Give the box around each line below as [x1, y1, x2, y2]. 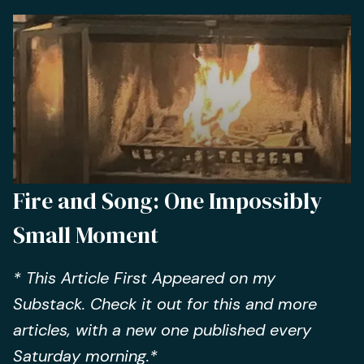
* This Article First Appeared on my [13, 267, 275, 288]
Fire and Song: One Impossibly [13, 185, 323, 216]
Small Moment [13, 219, 158, 250]
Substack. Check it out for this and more [13, 293, 317, 314]
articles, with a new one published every [13, 319, 311, 340]
